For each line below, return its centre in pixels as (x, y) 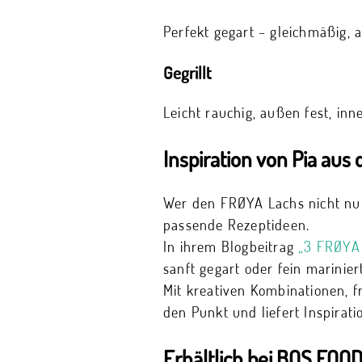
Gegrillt (187, 73)
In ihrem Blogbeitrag (231, 247)
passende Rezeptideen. (237, 225)
